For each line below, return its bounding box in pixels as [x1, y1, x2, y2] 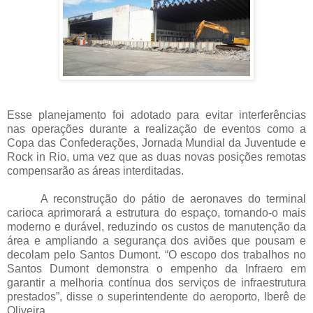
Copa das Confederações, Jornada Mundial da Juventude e [7, 137, 306, 150]
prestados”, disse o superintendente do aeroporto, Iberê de [7, 291, 306, 303]
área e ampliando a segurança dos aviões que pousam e [7, 235, 306, 247]
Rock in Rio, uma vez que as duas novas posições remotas [7, 151, 306, 163]
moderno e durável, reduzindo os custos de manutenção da [7, 221, 306, 233]
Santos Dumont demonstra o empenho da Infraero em [7, 263, 306, 275]
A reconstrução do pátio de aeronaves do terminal [7, 193, 306, 205]
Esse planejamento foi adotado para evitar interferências [7, 109, 306, 122]
